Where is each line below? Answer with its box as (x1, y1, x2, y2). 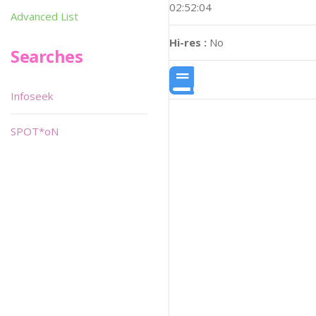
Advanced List (11, 9, 78, 23)
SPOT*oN (11, 124, 59, 138)
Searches (11, 44, 83, 68)
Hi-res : (169, 35, 207, 49)
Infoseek (11, 89, 53, 103)
